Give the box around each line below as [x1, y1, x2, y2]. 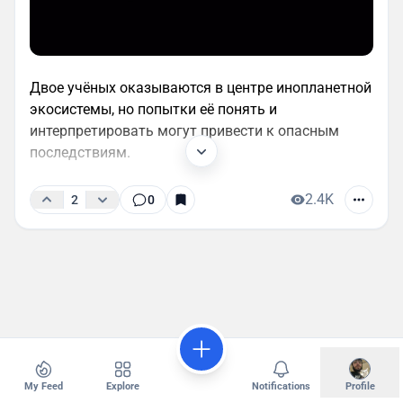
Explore [105, 381, 139, 392]
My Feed [23, 381, 63, 392]
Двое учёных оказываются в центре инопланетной [30, 78, 372, 96]
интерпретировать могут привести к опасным [30, 121, 339, 139]
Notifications [251, 381, 310, 392]
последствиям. [30, 143, 130, 161]
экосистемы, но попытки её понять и [30, 100, 277, 118]
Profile [345, 381, 375, 392]
